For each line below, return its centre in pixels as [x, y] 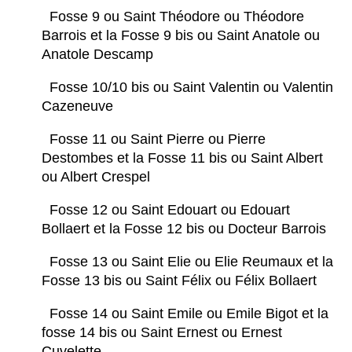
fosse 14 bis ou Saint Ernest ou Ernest [162, 333]
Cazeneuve [79, 106]
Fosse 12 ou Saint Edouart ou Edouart [170, 210]
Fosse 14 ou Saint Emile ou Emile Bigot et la [189, 314]
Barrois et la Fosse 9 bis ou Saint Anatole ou [181, 36]
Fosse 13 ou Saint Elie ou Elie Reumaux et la [191, 262]
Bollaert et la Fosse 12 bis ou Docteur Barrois [186, 229]
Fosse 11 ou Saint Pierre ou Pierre [158, 139]
